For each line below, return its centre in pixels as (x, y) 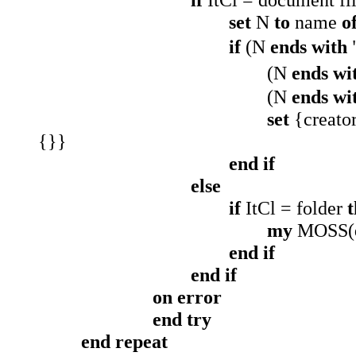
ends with (309, 46)
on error (187, 297)
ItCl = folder (294, 208)
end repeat (124, 341)
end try (182, 319)
